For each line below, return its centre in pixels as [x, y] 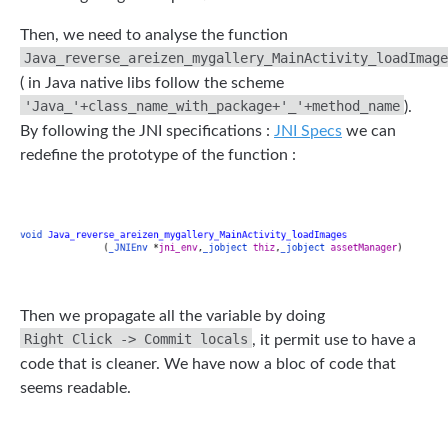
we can [369, 130]
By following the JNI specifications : [147, 130]
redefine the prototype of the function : [158, 154]
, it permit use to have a [334, 339]
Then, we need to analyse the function [154, 34]
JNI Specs [308, 130]
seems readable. [75, 387]
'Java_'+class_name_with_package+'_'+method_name [212, 105]
